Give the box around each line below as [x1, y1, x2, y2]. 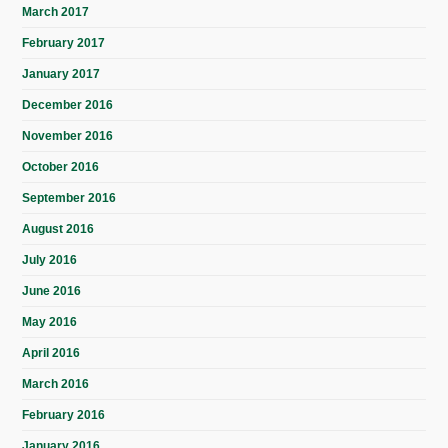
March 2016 [22, 377, 90, 392]
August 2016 [22, 222, 95, 237]
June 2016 [22, 284, 82, 299]
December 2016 [22, 98, 114, 113]
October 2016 [22, 160, 100, 175]
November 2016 [22, 129, 114, 144]
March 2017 [22, 5, 90, 20]
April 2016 [22, 346, 81, 361]
